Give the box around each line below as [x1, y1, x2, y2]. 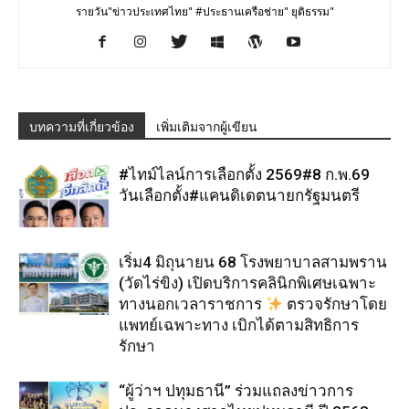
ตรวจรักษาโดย [283, 295, 388, 314]
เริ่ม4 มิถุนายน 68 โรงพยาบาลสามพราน [119, 253, 387, 272]
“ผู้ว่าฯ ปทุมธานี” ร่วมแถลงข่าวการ [119, 382, 353, 401]
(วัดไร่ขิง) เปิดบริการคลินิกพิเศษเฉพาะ [119, 274, 376, 293]
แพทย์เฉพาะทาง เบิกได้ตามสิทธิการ [119, 316, 359, 335]
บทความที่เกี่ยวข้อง [29, 120, 134, 135]
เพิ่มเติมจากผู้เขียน [156, 120, 257, 135]
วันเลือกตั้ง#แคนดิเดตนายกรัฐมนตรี [119, 186, 360, 205]
